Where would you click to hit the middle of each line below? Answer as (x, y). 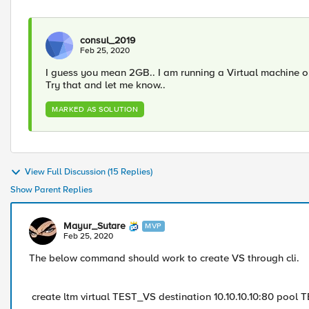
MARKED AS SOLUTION (95, 109)
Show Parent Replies (51, 190)
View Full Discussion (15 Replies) (89, 172)
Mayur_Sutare (94, 226)
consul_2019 (108, 40)
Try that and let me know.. (106, 85)
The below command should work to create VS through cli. (164, 258)
